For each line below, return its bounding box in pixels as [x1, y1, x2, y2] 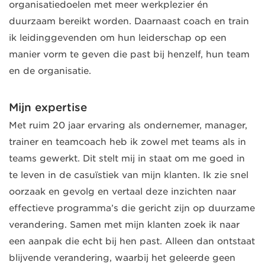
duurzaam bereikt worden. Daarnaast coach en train [9, 15, 249, 27]
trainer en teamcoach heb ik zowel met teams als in [9, 136, 246, 147]
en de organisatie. [9, 65, 91, 76]
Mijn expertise [9, 100, 87, 114]
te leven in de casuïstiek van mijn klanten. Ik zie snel [9, 169, 248, 180]
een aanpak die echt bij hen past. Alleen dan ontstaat [9, 235, 255, 247]
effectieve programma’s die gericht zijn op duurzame [9, 202, 255, 214]
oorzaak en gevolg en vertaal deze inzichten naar [9, 186, 236, 197]
